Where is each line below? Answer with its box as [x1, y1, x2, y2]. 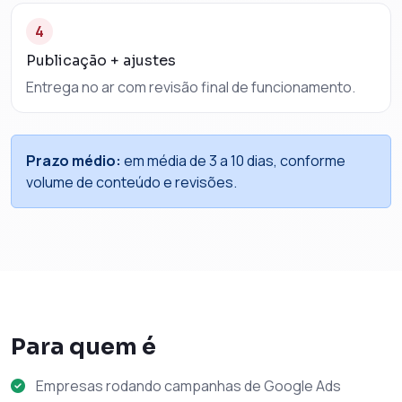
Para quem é [11, 333, 156, 362]
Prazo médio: [26, 151, 121, 171]
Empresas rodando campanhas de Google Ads [36, 376, 341, 397]
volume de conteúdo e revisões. [26, 172, 237, 193]
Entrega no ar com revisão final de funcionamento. [26, 77, 355, 98]
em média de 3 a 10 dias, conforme [121, 151, 345, 171]
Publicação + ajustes [26, 51, 176, 71]
